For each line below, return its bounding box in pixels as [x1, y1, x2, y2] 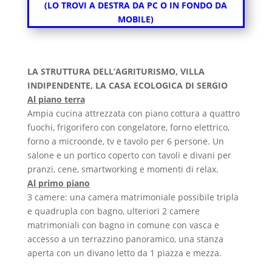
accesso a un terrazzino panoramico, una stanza [27, 233, 223, 245]
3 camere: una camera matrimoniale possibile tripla [27, 191, 239, 203]
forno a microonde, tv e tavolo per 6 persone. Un [27, 135, 224, 148]
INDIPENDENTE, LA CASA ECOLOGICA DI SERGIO [27, 80, 228, 92]
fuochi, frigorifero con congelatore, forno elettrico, [27, 121, 229, 134]
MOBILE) [118, 13, 154, 25]
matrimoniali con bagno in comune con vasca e [27, 219, 219, 231]
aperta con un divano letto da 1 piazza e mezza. [27, 247, 222, 259]
